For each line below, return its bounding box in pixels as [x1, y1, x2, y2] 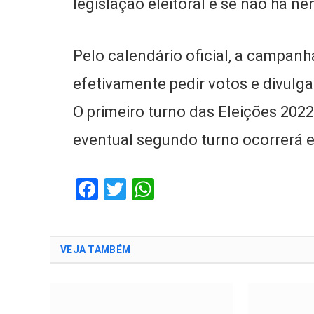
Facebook [98, 175, 192, 203]
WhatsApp [154, 175, 256, 203]
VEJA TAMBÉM [60, 243, 131, 255]
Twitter [126, 175, 196, 203]
